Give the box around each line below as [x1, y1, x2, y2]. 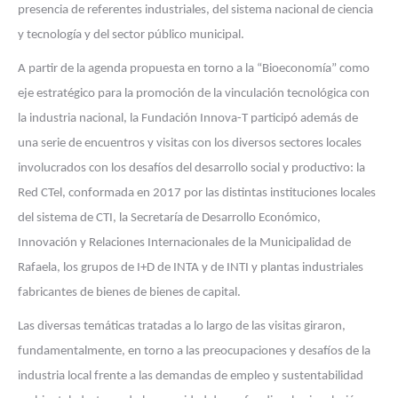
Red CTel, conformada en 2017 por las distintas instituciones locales [18, 187, 376, 200]
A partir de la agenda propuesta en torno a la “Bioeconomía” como [18, 62, 370, 76]
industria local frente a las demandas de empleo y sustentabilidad [18, 370, 363, 383]
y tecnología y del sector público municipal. [18, 28, 244, 42]
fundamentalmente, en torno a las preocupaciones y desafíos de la [18, 345, 370, 358]
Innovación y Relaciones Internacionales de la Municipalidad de [18, 236, 351, 250]
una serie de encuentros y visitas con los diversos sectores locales [18, 137, 362, 150]
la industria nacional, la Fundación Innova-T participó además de [18, 112, 358, 125]
